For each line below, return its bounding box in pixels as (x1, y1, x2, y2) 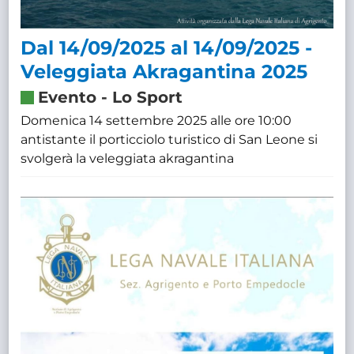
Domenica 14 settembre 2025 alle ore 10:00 (21, 113, 292, 129)
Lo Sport (112, 88, 183, 107)
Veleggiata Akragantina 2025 (21, 60, 308, 84)
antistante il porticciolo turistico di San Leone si (21, 132, 318, 148)
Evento (38, 88, 97, 107)
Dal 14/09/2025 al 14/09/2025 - (21, 36, 313, 60)
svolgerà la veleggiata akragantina (21, 151, 235, 167)
